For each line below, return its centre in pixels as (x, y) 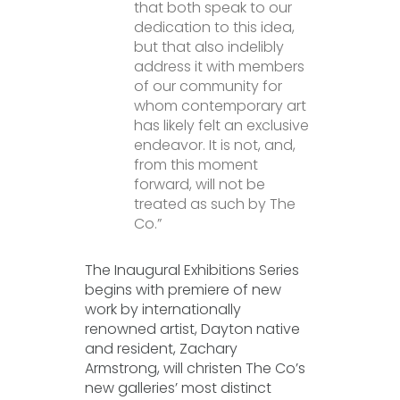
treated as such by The (214, 204)
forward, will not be (199, 184)
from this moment (196, 165)
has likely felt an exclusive (221, 125)
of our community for (208, 86)
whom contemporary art (220, 106)
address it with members (219, 67)
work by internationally (162, 309)
